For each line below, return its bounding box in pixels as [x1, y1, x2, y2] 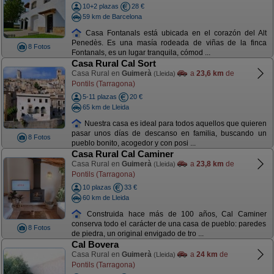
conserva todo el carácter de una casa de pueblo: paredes [71, 220, 267, 229]
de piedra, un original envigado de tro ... [71, 229, 204, 239]
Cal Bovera [71, 239, 119, 250]
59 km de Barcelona [82, 12, 142, 20]
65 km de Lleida [82, 103, 129, 111]
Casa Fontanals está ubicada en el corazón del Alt [82, 28, 267, 37]
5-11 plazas [82, 93, 117, 100]
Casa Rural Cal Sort [71, 58, 156, 68]
